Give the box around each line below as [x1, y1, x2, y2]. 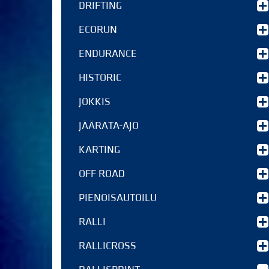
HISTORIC [79, 71, 121, 85]
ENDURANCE [79, 47, 137, 61]
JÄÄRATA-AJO [79, 119, 139, 133]
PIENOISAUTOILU [79, 191, 157, 205]
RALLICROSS [79, 239, 136, 253]
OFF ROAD [79, 167, 125, 181]
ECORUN [79, 23, 117, 37]
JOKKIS [79, 95, 110, 109]
